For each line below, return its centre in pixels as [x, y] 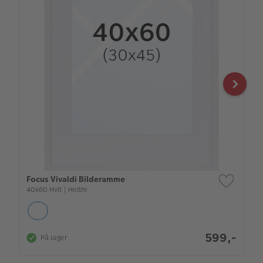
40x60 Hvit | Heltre [57, 190]
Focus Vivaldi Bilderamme [76, 179]
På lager [54, 238]
